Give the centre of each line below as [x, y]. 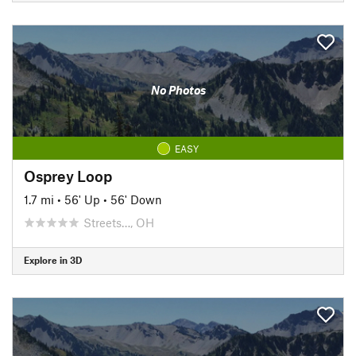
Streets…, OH [119, 222]
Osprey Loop [68, 176]
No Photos [178, 90]
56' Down [136, 199]
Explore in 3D [53, 260]
